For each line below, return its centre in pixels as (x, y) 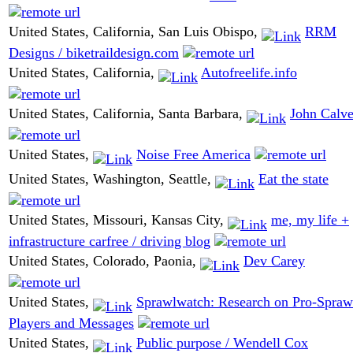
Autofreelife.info (249, 73)
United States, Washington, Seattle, (112, 179)
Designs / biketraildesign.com (94, 52)
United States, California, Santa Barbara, (128, 114)
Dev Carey (274, 261)
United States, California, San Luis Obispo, (135, 32)
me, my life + (310, 220)
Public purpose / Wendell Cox (222, 343)
